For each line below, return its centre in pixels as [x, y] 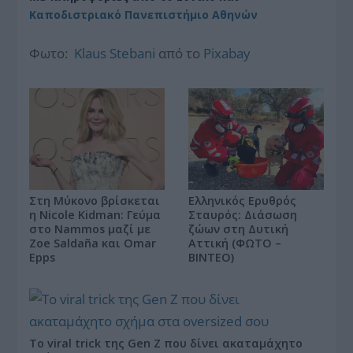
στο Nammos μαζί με [90, 229]
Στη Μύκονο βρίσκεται [95, 200]
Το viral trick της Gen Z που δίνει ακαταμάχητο [166, 343]
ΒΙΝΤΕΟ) [211, 257]
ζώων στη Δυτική [238, 229]
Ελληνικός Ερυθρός [242, 200]
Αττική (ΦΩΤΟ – [235, 243]
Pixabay [227, 53]
